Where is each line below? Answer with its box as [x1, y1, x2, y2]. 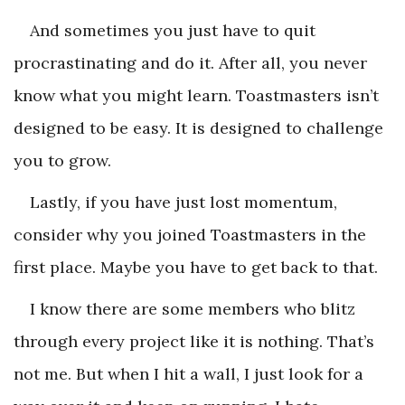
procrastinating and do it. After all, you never [14, 52, 367, 73]
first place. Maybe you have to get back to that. [14, 256, 378, 278]
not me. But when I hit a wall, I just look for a [14, 363, 363, 384]
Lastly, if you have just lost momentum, [30, 191, 337, 212]
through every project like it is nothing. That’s [14, 330, 374, 352]
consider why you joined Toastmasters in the [14, 223, 366, 245]
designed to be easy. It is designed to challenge [14, 117, 383, 138]
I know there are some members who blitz [30, 297, 355, 319]
